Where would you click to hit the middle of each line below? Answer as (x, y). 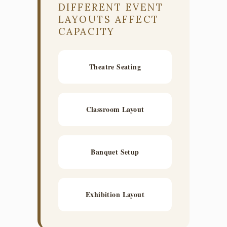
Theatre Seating (115, 66)
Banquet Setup (115, 152)
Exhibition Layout (115, 194)
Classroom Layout (115, 109)
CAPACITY (87, 31)
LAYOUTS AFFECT (109, 19)
